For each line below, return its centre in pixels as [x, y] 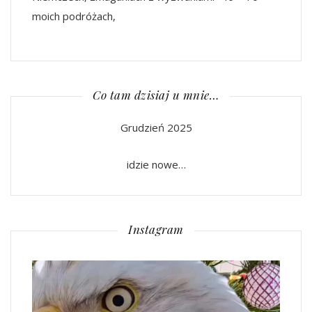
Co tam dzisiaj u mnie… [156, 95]
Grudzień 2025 [156, 128]
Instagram [156, 229]
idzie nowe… [156, 165]
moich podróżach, [74, 16]
